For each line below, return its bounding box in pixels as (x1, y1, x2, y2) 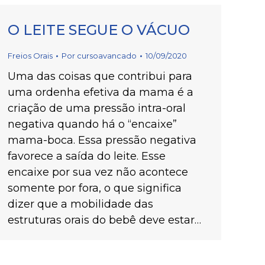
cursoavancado (77, 51, 137, 60)
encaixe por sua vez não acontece (8, 166, 188, 179)
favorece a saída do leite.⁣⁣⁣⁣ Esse (8, 150, 166, 163)
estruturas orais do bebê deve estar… (8, 214, 201, 227)
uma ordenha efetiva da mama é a (8, 86, 193, 99)
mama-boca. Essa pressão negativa (8, 134, 196, 147)
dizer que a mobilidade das (8, 198, 153, 211)
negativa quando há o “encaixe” (8, 118, 177, 131)
